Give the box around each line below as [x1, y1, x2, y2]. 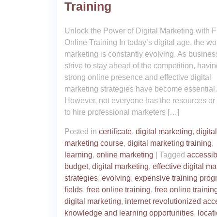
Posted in [64, 127, 99, 136]
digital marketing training [127, 139, 212, 147]
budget [64, 162, 88, 170]
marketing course [64, 139, 124, 147]
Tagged [159, 151, 187, 159]
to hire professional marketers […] [64, 108, 179, 116]
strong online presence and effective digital [64, 73, 211, 81]
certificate [99, 127, 132, 136]
